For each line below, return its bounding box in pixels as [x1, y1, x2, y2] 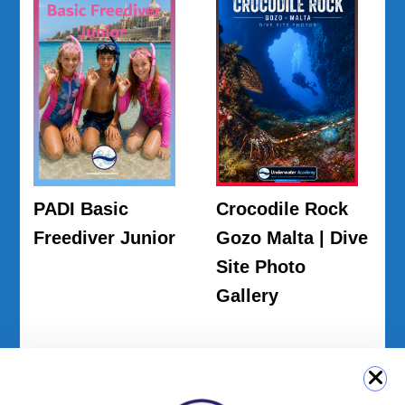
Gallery [216, 286, 278, 306]
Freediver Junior [33, 228, 176, 249]
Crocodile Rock [216, 199, 348, 220]
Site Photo [216, 257, 306, 278]
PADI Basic [33, 199, 129, 220]
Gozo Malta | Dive [216, 228, 368, 249]
